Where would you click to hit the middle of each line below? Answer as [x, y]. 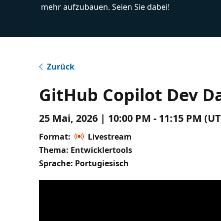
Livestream [110, 136]
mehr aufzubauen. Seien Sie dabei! [106, 7]
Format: [55, 136]
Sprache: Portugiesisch [84, 163]
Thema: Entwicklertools [86, 150]
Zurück [61, 66]
